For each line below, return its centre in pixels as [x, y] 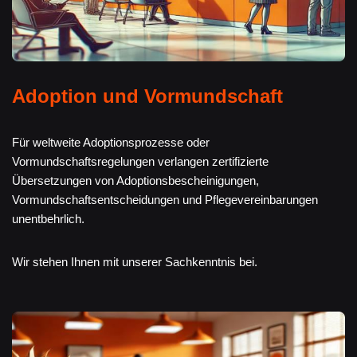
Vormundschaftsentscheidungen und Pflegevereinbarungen [165, 200]
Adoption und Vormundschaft [147, 96]
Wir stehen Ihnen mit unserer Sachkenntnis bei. [135, 262]
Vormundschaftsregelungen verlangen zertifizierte [140, 162]
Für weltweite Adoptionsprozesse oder [111, 143]
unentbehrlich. [48, 219]
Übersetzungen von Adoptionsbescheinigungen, [135, 181]
